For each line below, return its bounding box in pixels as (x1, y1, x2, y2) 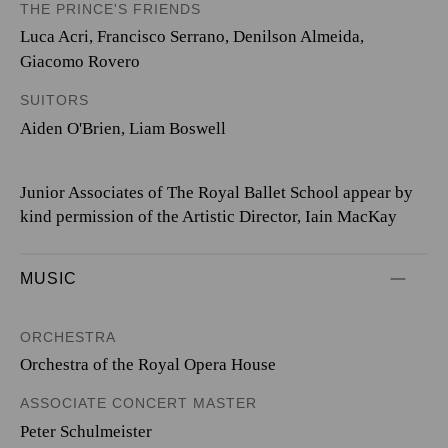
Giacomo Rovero (20, 52, 140, 71)
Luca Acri (20, 27, 89, 46)
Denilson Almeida (233, 27, 360, 46)
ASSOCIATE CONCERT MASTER (20, 395, 257, 411)
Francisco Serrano (97, 27, 225, 46)
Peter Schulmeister (20, 421, 152, 441)
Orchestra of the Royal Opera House (20, 355, 276, 374)
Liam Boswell (129, 118, 226, 138)
